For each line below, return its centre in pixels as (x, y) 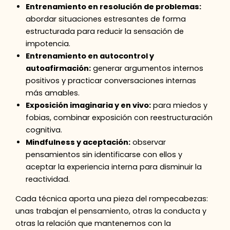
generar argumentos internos (147, 68)
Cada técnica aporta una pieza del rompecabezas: (112, 199)
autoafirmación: (59, 68)
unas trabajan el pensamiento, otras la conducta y (111, 211)
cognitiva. (44, 130)
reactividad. (48, 179)
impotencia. (48, 43)
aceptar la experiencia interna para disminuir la (114, 167)
